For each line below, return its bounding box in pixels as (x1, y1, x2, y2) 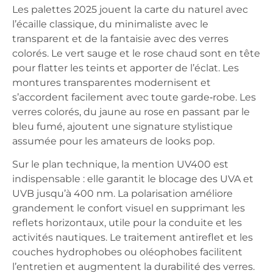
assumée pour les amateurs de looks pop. (12, 135, 214, 147)
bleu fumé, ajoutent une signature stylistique (12, 120, 233, 132)
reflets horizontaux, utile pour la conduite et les (12, 217, 242, 229)
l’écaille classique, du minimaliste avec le (12, 18, 208, 30)
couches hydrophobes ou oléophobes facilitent (12, 246, 243, 258)
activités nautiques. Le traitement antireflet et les (12, 232, 253, 243)
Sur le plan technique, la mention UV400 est (12, 158, 229, 170)
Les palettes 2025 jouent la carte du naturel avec (12, 3, 248, 15)
